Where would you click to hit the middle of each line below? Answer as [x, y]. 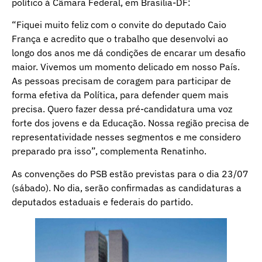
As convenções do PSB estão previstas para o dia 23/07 [130, 173]
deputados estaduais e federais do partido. [102, 201]
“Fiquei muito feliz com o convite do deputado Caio [119, 25]
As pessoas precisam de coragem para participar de [121, 81]
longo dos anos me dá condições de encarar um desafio [129, 53]
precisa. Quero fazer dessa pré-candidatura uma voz [122, 109]
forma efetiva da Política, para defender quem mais [120, 95]
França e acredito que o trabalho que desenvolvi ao [120, 39]
